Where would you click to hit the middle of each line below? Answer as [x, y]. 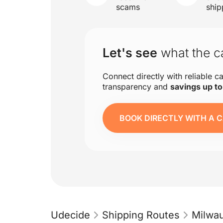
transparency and [136, 87]
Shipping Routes [141, 215]
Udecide [70, 215]
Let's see [130, 53]
